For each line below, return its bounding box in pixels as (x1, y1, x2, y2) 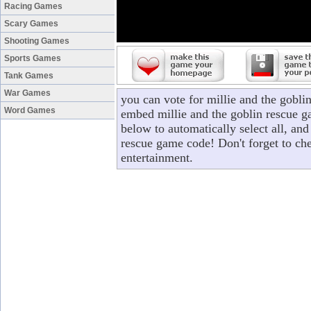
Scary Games (4, 19, 58, 28)
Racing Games (4, 1, 62, 11)
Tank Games (4, 71, 53, 81)
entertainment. (121, 151, 193, 165)
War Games (4, 88, 51, 98)
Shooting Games (4, 36, 69, 46)
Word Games (4, 106, 56, 115)
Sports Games (4, 53, 61, 63)
